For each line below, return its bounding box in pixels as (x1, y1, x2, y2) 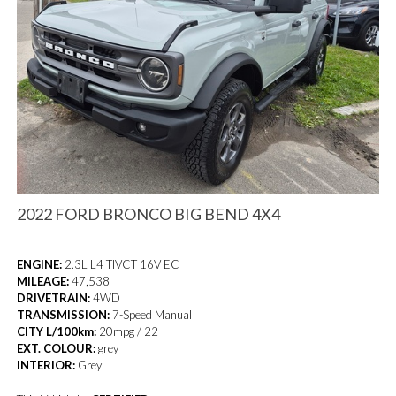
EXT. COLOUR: (17, 340, 96, 355)
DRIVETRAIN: (17, 290, 91, 305)
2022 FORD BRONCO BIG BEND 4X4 (17, 203, 281, 224)
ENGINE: (17, 256, 63, 271)
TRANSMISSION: (17, 307, 110, 322)
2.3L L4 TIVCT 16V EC (62, 256, 180, 271)
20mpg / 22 (96, 324, 159, 339)
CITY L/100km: (17, 324, 97, 339)
